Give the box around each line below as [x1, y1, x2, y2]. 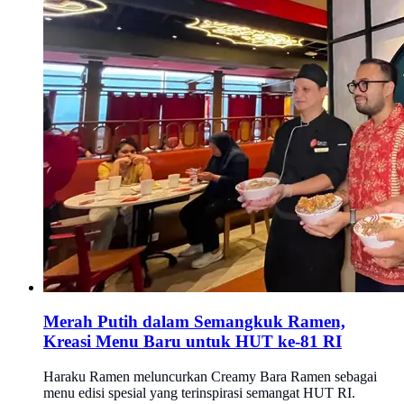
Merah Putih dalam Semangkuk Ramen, [43, 312, 345, 332]
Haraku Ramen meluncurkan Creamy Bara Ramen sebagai [43, 368, 377, 384]
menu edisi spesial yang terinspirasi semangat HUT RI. [43, 384, 355, 400]
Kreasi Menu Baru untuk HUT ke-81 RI [43, 332, 342, 352]
